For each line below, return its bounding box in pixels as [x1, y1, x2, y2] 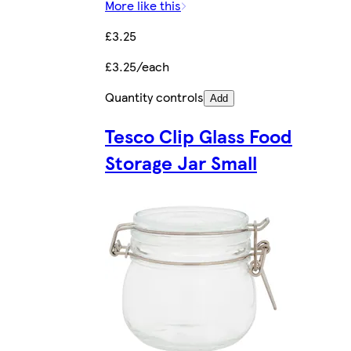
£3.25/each [105, 56, 169, 75]
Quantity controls [105, 87, 204, 106]
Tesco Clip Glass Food [105, 121, 292, 149]
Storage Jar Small [105, 148, 257, 175]
